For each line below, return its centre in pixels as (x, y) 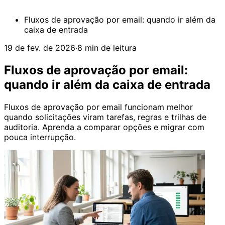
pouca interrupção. (40, 137)
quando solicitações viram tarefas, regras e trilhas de (105, 117)
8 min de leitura (107, 48)
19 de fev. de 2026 (40, 48)
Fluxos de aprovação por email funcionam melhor (98, 107)
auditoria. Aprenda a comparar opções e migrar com (104, 127)
